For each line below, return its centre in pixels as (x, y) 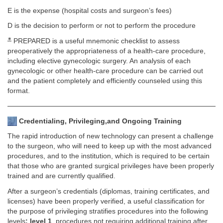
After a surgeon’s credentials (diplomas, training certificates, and (109, 191)
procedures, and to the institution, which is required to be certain (109, 156)
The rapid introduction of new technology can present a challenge (111, 136)
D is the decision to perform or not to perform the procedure (102, 26)
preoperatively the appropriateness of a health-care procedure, (107, 51)
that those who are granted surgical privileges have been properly (111, 166)
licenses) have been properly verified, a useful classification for (106, 201)
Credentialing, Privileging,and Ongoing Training (99, 121)
